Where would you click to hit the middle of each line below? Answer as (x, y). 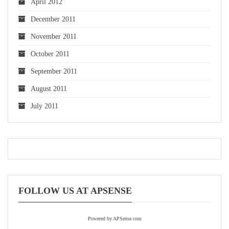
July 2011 (44, 106)
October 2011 (50, 54)
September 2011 (54, 71)
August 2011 (49, 88)
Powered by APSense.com (114, 218)
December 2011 (53, 19)
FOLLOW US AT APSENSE (75, 190)
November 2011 (54, 36)
